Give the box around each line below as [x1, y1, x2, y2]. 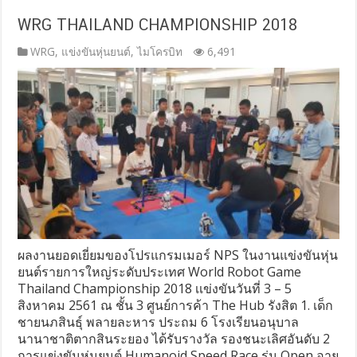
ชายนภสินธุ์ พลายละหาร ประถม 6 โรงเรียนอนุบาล [18, 312, 300, 331]
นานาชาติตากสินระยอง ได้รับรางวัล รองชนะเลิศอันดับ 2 [18, 329, 331, 347]
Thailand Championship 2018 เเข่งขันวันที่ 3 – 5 [18, 279, 292, 297]
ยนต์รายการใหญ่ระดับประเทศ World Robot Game [18, 262, 302, 280]
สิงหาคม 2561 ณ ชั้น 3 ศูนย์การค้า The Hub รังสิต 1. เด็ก [18, 296, 334, 314]
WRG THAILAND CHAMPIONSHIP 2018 [18, 14, 298, 34]
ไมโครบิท [137, 43, 183, 59]
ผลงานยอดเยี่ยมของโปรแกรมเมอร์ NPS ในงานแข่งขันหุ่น [18, 245, 339, 264]
